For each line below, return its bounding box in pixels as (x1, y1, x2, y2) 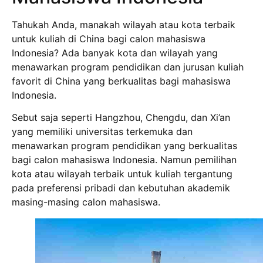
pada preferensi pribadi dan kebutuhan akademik (12, 182, 230, 194)
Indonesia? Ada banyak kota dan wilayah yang (12, 46, 218, 59)
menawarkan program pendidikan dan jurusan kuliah (12, 60, 244, 73)
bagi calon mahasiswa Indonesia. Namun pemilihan (12, 154, 237, 166)
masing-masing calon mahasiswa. (12, 196, 160, 208)
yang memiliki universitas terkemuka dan (12, 126, 193, 138)
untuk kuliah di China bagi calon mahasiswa (12, 32, 205, 45)
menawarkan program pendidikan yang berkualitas (12, 140, 237, 152)
